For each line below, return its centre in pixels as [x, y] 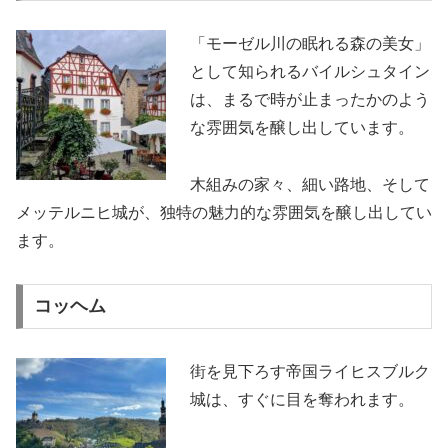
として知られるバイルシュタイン [310, 72]
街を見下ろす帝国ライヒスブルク [310, 372]
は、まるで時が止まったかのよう [310, 100]
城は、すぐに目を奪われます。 [302, 400]
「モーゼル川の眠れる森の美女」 [310, 44]
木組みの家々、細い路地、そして [310, 184]
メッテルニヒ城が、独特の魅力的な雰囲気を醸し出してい [224, 212]
